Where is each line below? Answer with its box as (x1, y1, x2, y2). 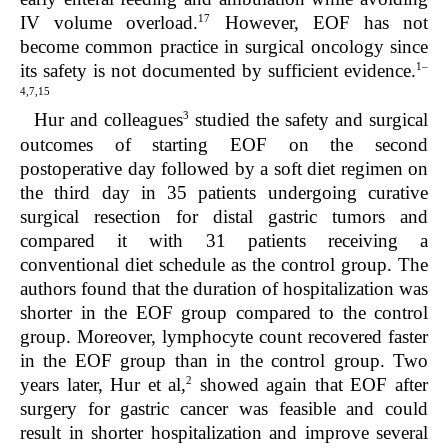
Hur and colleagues (34, 109, 183, 131)
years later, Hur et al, (20, 373, 187, 395)
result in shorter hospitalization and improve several (20, 421, 428, 443)
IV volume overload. (20, 12, 199, 34)
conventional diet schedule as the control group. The (20, 253, 428, 275)
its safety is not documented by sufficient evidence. (20, 60, 416, 82)
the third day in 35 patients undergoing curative (20, 181, 428, 203)
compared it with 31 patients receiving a (20, 229, 428, 251)
